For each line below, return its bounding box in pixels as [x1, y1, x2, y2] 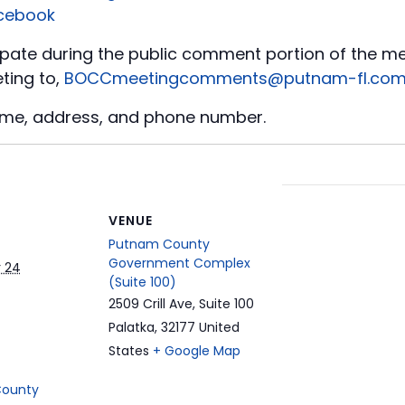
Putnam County [108, 235, 210, 254]
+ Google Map [152, 342, 240, 361]
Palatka [108, 318, 155, 337]
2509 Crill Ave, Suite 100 [108, 295, 254, 314]
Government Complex [108, 254, 250, 273]
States [108, 342, 149, 361]
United [198, 318, 240, 337]
